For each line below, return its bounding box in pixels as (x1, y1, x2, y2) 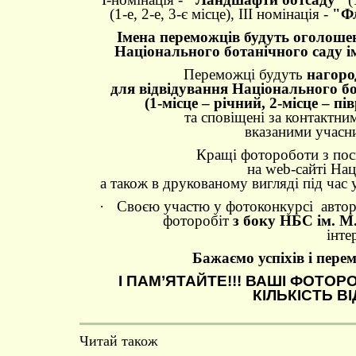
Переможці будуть (183, 66, 303, 83)
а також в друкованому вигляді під (99, 175, 323, 192)
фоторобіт (163, 212, 233, 229)
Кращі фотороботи (195, 146, 319, 163)
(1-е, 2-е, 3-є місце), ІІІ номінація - (109, 6, 332, 22)
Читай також (79, 333, 157, 349)
